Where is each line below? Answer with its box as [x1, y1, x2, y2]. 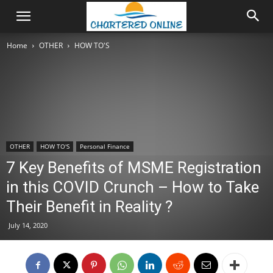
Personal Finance [80, 142, 130, 151]
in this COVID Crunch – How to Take [6, 178, 259, 196]
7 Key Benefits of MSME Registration [6, 158, 261, 177]
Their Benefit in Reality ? [6, 197, 172, 216]
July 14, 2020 [9, 221, 48, 230]
